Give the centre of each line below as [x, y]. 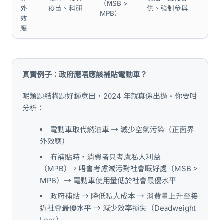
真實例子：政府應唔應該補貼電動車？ [85, 74]
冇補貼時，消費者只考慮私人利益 [105, 157]
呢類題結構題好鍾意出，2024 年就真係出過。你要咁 [110, 96]
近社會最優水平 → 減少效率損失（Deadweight [118, 208]
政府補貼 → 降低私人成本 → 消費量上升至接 [124, 196]
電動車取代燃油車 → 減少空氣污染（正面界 [122, 129]
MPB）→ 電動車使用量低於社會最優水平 [108, 180]
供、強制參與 [167, 8]
